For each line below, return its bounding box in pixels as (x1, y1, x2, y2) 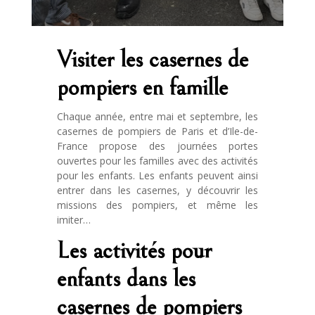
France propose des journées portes (56, 139, 259, 153)
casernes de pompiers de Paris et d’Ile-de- (56, 124, 259, 138)
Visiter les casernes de (56, 45, 248, 73)
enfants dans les (56, 264, 195, 292)
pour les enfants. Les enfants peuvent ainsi (56, 168, 259, 182)
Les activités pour (56, 236, 212, 264)
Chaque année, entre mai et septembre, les (56, 109, 259, 123)
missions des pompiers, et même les (56, 198, 259, 212)
